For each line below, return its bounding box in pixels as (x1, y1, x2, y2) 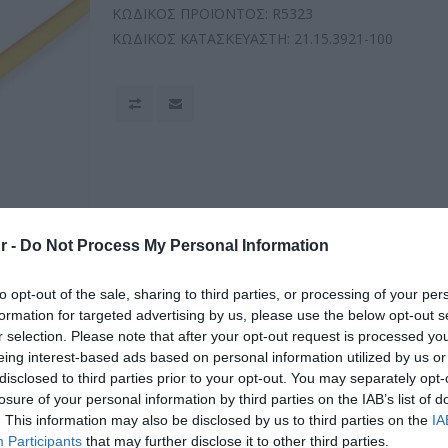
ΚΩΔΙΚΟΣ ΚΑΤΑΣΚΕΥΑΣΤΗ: (112, 29, 291, 48)
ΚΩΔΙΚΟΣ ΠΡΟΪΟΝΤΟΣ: (112, 4, 269, 23)
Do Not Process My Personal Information (20, 236, 329, 254)
